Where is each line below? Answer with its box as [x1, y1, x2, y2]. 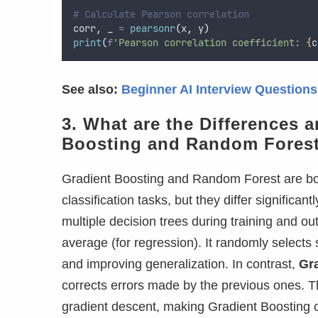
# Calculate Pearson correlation [73, 8, 249, 21]
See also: [62, 82, 121, 97]
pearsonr [130, 22, 175, 35]
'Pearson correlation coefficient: [113, 36, 306, 50]
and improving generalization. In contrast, [62, 257, 299, 272]
